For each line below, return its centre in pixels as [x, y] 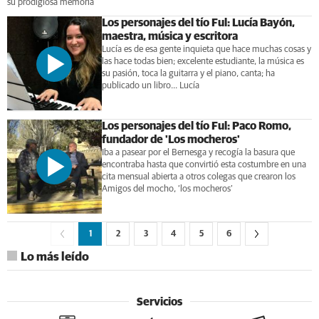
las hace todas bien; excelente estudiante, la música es [203, 61]
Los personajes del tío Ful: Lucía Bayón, [198, 22]
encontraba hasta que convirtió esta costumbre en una [204, 164]
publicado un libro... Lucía [150, 85]
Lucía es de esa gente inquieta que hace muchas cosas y [206, 49]
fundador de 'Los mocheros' [171, 139]
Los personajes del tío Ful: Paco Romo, [196, 126]
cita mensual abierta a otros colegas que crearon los [198, 177]
